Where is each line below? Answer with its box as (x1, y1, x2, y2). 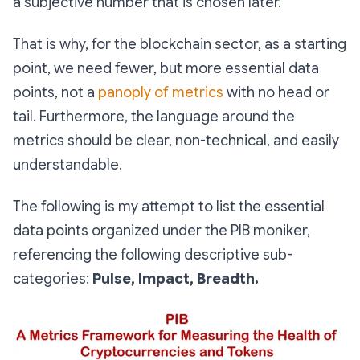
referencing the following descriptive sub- (13, 246, 292, 264)
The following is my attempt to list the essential (13, 198, 325, 215)
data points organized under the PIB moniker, (13, 222, 310, 239)
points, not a (13, 84, 98, 101)
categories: (13, 270, 92, 288)
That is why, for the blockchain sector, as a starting (13, 35, 346, 53)
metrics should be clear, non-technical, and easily (13, 132, 339, 149)
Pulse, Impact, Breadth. (92, 270, 259, 288)
